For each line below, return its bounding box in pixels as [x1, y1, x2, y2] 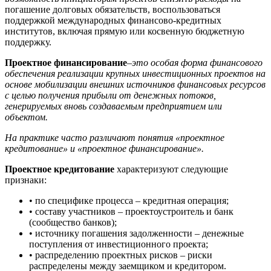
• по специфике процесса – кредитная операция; [29, 195, 229, 206]
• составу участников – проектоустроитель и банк [29, 206, 233, 217]
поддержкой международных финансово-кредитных [5, 15, 221, 25]
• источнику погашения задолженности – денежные [29, 227, 244, 238]
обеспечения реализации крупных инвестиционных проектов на [5, 68, 266, 79]
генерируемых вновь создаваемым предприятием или [5, 100, 222, 111]
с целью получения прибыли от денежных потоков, [5, 90, 216, 100]
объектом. [5, 111, 48, 122]
